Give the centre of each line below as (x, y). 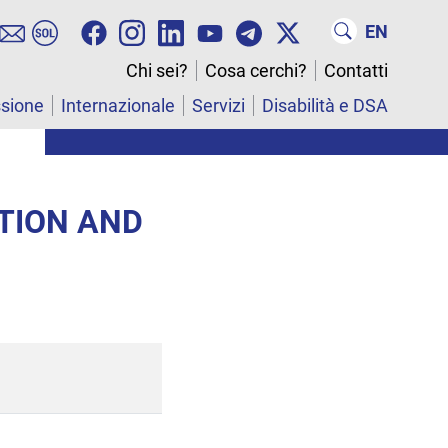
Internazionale (118, 106)
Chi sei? (157, 71)
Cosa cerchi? (256, 71)
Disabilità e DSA (325, 106)
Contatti (356, 71)
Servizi (218, 106)
